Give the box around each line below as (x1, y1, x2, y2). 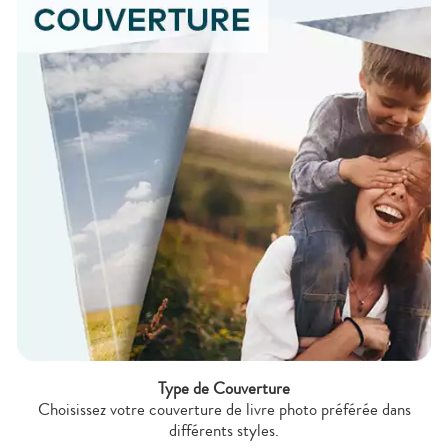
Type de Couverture (158, 375, 290, 401)
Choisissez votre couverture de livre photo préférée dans (37, 396, 411, 422)
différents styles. (169, 417, 279, 443)
